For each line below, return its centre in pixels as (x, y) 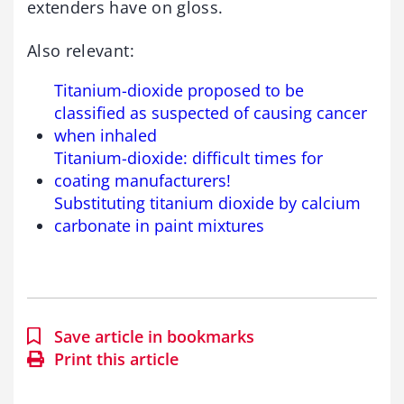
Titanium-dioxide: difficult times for (188, 157)
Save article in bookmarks (154, 336)
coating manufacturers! (142, 180)
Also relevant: (81, 50)
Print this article (116, 358)
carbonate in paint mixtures (159, 225)
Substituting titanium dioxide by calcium (207, 202)
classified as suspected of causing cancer (211, 112)
